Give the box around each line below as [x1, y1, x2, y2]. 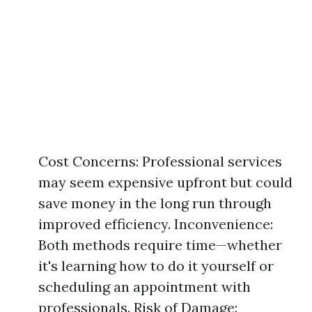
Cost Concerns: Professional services [38, 153, 282, 170]
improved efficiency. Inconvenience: [38, 215, 273, 233]
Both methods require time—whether [38, 236, 282, 253]
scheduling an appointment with [38, 278, 251, 295]
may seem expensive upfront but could [38, 173, 292, 191]
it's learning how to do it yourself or [38, 257, 274, 274]
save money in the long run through [38, 194, 272, 212]
